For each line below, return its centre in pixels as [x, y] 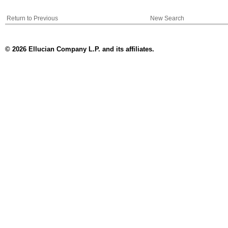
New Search [167, 18]
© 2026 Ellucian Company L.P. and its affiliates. [79, 49]
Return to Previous [32, 18]
